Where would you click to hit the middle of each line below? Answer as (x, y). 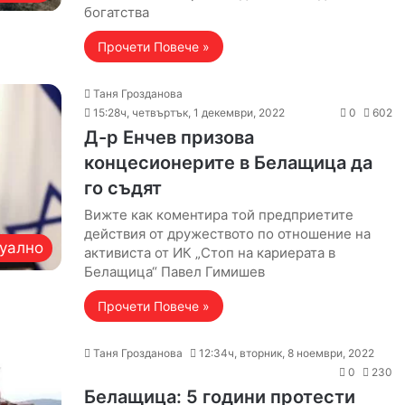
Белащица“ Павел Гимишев (174, 272)
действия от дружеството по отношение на (227, 234)
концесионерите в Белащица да (228, 163)
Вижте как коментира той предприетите (218, 215)
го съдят (122, 188)
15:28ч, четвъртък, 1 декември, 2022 (188, 113)
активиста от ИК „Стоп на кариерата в (209, 253)
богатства (116, 12)
